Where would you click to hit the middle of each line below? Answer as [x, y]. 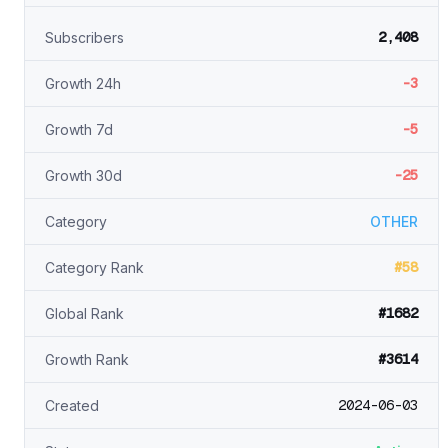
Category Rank [94, 267]
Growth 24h [83, 83]
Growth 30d [83, 175]
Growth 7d [79, 129]
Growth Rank [87, 359]
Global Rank [84, 313]
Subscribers [84, 37]
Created [72, 405]
